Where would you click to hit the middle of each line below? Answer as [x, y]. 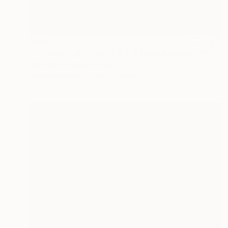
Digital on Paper [55, 76]
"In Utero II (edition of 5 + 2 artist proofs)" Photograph [212, 53]
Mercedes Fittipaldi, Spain [72, 65]
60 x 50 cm [117, 76]
